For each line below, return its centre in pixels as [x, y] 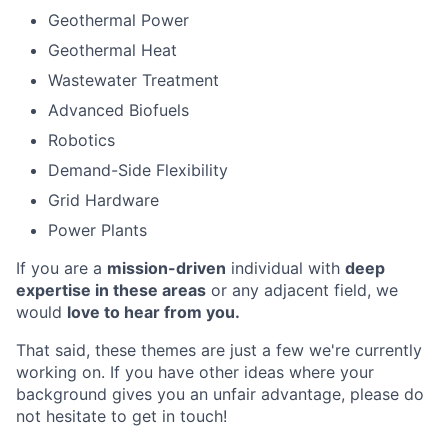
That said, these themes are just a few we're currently [219, 350]
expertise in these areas [111, 290]
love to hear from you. [153, 312]
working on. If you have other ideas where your [195, 372]
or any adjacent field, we [302, 290]
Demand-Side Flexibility [138, 170]
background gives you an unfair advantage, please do [220, 394]
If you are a [61, 268]
